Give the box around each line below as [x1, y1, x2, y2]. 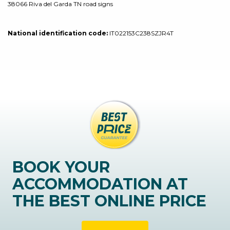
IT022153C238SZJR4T [108, 29, 174, 37]
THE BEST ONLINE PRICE [12, 191, 206, 210]
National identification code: [8, 29, 108, 37]
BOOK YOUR [12, 157, 110, 177]
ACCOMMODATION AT [12, 174, 188, 194]
